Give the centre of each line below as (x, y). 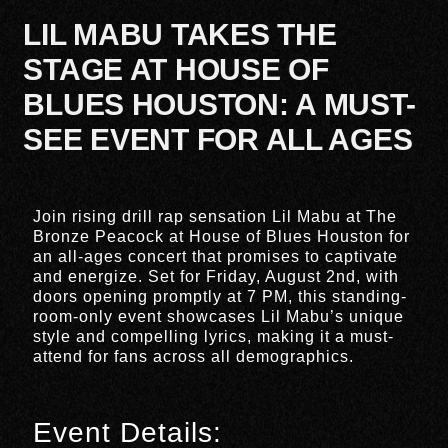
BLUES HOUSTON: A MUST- (219, 105)
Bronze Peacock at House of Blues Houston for (222, 237)
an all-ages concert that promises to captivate (216, 257)
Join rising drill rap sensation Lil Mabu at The (215, 217)
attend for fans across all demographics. (194, 357)
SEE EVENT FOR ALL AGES (218, 140)
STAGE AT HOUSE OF (176, 70)
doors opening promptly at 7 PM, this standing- (220, 297)
